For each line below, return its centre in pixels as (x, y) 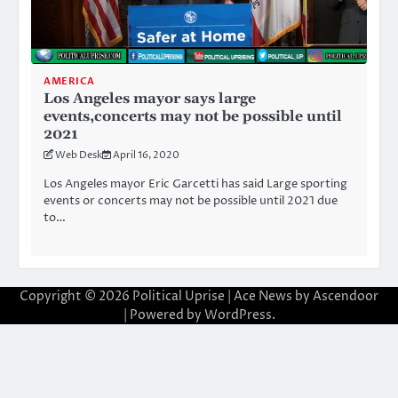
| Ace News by (269, 296)
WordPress (238, 314)
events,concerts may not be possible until (193, 116)
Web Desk (79, 155)
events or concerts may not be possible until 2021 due (191, 200)
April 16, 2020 (146, 155)
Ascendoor (346, 296)
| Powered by (163, 314)
